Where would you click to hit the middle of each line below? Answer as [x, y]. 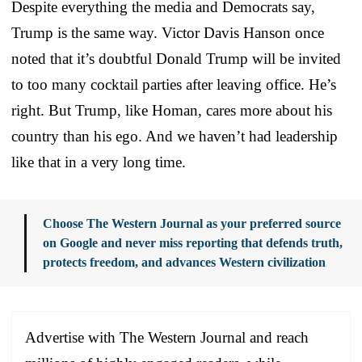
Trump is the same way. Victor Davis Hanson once [168, 32]
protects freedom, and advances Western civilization [184, 262]
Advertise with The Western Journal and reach [167, 337]
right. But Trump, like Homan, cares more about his [172, 110]
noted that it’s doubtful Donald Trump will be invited [176, 58]
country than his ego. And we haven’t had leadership [175, 136]
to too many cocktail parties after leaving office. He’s [174, 84]
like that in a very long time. [99, 162]
